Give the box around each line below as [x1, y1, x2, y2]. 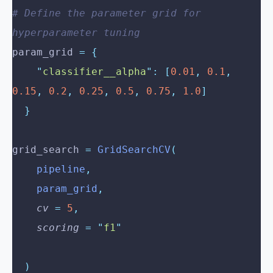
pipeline [37, 163, 85, 175]
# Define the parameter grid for [12, 7, 201, 19]
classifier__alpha [43, 66, 146, 78]
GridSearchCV [91, 144, 171, 156]
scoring [37, 222, 79, 234]
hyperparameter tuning [12, 27, 140, 39]
